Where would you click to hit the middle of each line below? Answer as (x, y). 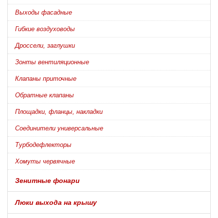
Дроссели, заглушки (45, 45)
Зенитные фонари (47, 180)
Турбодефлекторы (43, 145)
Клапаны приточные (46, 78)
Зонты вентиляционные (52, 62)
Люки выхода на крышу (56, 202)
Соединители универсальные (59, 128)
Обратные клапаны (45, 95)
